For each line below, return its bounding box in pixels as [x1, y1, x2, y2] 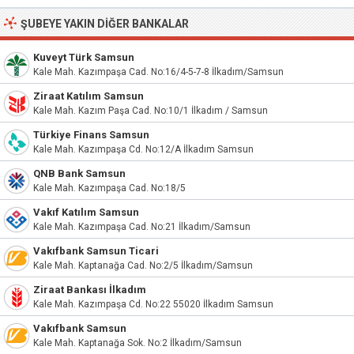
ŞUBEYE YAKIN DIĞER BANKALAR [21, 17, 189, 30]
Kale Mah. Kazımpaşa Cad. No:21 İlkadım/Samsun [33, 221, 250, 232]
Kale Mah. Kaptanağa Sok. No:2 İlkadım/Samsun [33, 337, 242, 348]
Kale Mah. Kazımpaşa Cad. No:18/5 [33, 183, 186, 194]
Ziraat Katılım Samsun [33, 90, 144, 102]
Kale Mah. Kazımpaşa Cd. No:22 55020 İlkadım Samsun [33, 299, 273, 310]
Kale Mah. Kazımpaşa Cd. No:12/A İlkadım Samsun [33, 144, 254, 155]
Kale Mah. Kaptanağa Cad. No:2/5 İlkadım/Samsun [33, 260, 253, 271]
